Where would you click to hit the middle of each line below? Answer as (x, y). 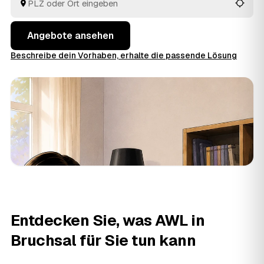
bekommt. (32, 7)
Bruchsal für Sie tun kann (103, 240)
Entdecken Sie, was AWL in (108, 220)
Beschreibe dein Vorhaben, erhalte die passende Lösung (124, 55)
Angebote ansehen (70, 36)
